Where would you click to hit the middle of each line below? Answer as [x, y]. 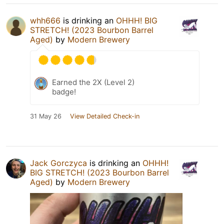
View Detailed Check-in [105, 116]
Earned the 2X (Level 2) [93, 82]
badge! [64, 91]
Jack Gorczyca [58, 163]
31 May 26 [46, 116]
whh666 [45, 20]
